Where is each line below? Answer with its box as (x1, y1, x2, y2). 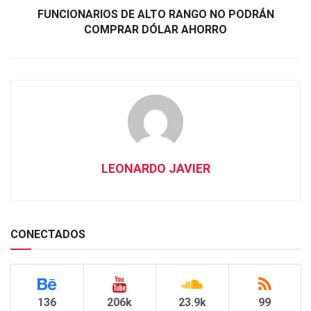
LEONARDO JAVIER (101, 160, 210, 176)
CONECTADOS (10, 227, 85, 241)
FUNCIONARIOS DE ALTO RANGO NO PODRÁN (37, 7, 274, 21)
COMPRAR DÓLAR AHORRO (84, 22, 227, 36)
